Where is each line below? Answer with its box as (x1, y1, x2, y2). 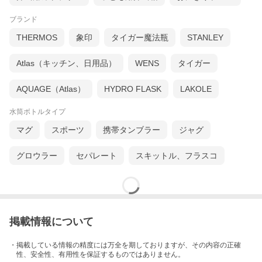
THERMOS (16, 33, 57, 43)
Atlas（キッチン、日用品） (16, 58, 116, 68)
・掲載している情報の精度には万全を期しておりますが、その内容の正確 (9, 241, 241, 250)
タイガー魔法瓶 (111, 33, 168, 43)
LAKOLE (180, 84, 212, 94)
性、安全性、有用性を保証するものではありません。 (16, 250, 185, 259)
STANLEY (187, 33, 223, 43)
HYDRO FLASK (104, 84, 161, 94)
